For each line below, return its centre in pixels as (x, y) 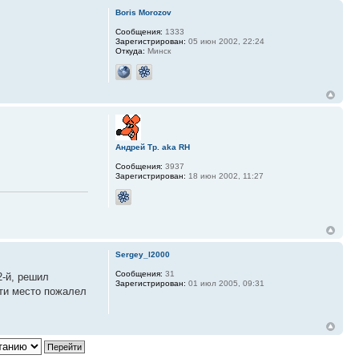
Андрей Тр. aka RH (152, 147)
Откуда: (130, 51)
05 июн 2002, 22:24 (225, 42)
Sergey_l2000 (142, 255)
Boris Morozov (143, 13)
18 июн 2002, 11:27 (224, 176)
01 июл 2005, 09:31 (225, 284)
